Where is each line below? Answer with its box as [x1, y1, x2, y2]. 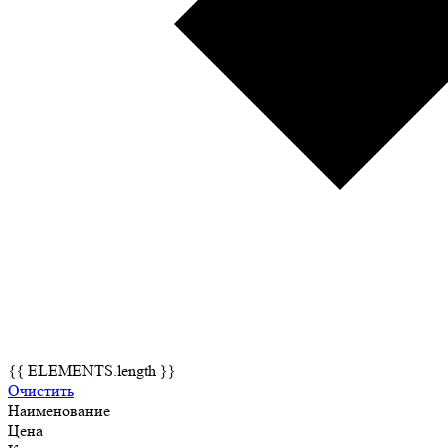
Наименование [8, 400, 110, 420]
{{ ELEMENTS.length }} [8, 360, 176, 380]
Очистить [8, 380, 74, 400]
